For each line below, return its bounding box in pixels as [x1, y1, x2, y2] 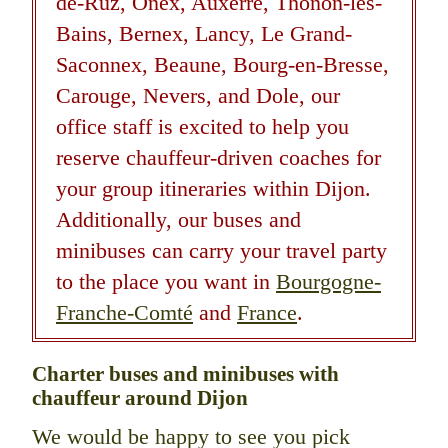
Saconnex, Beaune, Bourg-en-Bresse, [56, 52, 389, 78]
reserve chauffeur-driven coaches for [56, 145, 381, 171]
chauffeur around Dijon [32, 386, 248, 410]
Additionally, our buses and [56, 207, 301, 233]
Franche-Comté [56, 300, 193, 326]
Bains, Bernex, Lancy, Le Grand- [56, 21, 352, 47]
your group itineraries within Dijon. [56, 176, 371, 202]
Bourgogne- [276, 269, 381, 295]
